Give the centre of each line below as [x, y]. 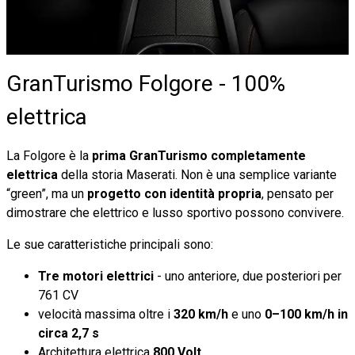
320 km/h [201, 314]
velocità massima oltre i [106, 314]
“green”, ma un [47, 193]
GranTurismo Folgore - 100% [146, 83]
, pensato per [298, 193]
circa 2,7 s [69, 333]
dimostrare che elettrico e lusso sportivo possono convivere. [175, 212]
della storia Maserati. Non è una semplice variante [199, 174]
